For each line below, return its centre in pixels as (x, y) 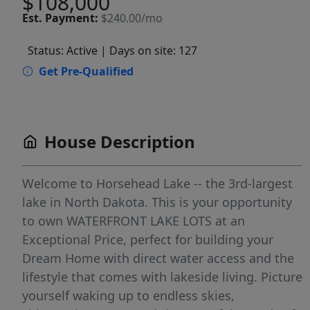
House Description (120, 142)
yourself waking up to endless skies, (128, 296)
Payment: (72, 18)
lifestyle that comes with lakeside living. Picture (162, 277)
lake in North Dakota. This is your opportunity (157, 202)
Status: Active (63, 51)
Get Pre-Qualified (86, 72)
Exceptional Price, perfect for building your (148, 240)
